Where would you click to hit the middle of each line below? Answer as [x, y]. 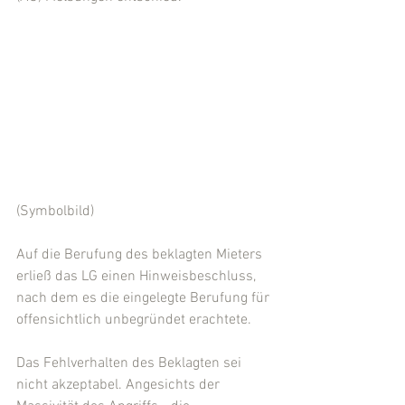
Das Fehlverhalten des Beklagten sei [131, 364]
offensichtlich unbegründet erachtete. [134, 320]
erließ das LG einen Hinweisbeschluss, [138, 277]
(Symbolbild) [55, 212]
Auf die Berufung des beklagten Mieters [141, 255]
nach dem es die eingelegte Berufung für [145, 299]
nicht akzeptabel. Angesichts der [120, 386]
